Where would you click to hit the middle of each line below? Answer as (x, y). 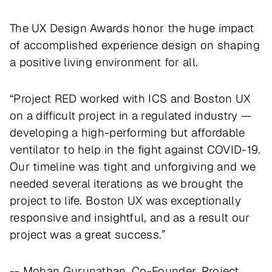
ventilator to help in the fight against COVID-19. (135, 150)
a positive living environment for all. (106, 62)
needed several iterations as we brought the (127, 184)
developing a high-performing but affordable (127, 133)
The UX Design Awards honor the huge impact (132, 28)
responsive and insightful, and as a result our (130, 218)
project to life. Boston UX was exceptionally (125, 201)
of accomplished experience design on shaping (135, 45)
